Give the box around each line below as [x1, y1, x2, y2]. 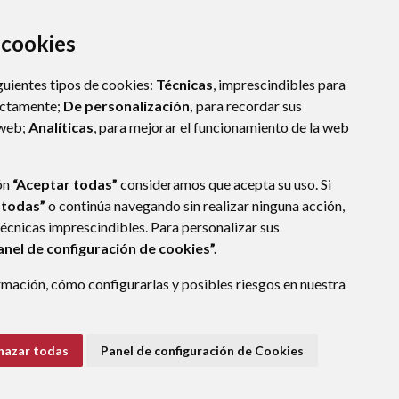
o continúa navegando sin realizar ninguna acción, [45, 197, 345, 214]
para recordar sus [193, 97, 302, 114]
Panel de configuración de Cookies [101, 343, 304, 358]
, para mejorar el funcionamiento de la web [94, 118, 349, 135]
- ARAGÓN [24, 288, 84, 302]
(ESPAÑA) [85, 288, 137, 302]
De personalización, [63, 97, 193, 114]
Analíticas [28, 118, 94, 135]
